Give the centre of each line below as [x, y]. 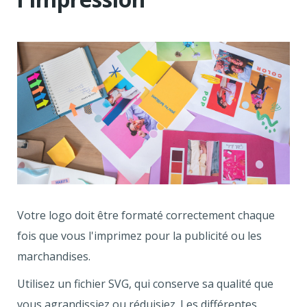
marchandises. [54, 256]
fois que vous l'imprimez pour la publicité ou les [139, 235]
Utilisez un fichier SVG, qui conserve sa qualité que [145, 283]
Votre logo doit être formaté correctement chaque [146, 215]
